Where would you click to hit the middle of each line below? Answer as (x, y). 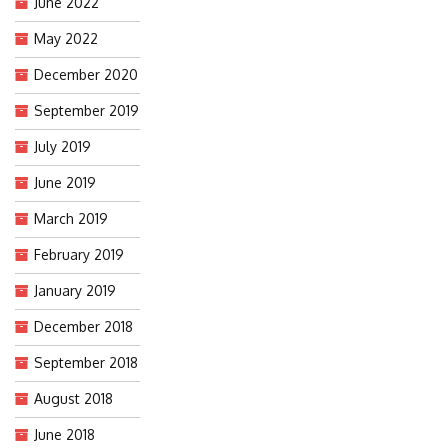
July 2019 (62, 146)
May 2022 (66, 38)
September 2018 (86, 362)
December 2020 (86, 74)
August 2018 (73, 398)
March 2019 (71, 218)
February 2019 (79, 254)
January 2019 (75, 290)
